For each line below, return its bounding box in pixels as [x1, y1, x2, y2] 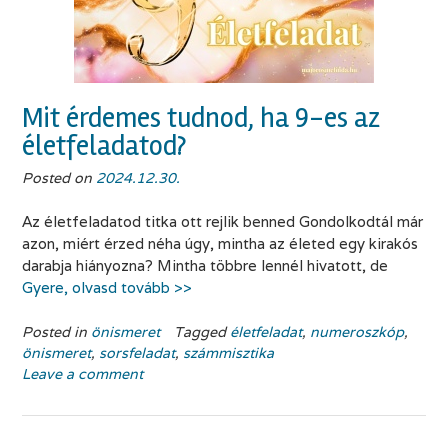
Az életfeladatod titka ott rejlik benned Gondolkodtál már [22, 212, 423, 232]
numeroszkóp [310, 322, 404, 341]
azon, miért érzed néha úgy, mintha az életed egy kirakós [22, 234, 418, 254]
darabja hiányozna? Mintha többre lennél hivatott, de [22, 256, 388, 276]
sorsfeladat [99, 343, 175, 362]
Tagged [174, 322, 230, 341]
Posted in [22, 322, 91, 341]
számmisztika [183, 343, 274, 362]
